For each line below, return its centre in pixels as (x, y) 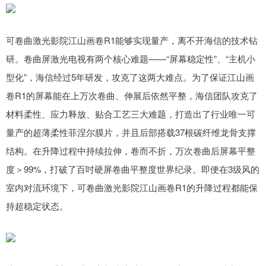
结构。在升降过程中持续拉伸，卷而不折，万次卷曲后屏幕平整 (131, 151)
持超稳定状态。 (37, 206)
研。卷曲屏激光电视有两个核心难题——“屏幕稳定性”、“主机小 (131, 59)
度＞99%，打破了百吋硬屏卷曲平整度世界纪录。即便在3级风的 (133, 169)
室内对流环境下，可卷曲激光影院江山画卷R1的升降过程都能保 (132, 188)
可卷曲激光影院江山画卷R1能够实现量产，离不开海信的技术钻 (132, 40)
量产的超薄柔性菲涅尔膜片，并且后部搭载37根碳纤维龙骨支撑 (131, 132)
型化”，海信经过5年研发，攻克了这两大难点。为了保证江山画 (130, 77)
